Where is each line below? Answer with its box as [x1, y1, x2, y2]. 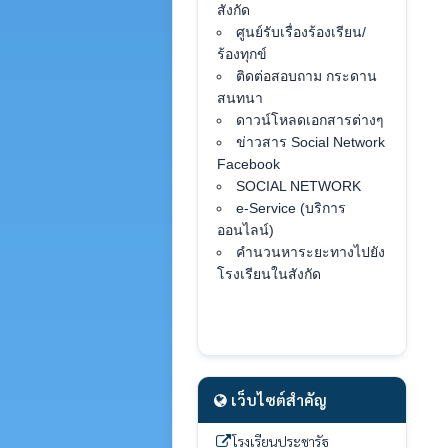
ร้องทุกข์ [217, 46, 268, 62]
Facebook [217, 156, 281, 172]
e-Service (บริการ [236, 200, 347, 216]
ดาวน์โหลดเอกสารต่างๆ [236, 112, 385, 128]
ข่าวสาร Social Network [236, 134, 386, 150]
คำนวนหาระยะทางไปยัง [236, 244, 386, 260]
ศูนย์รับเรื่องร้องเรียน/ [236, 24, 367, 40]
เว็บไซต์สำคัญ [227, 390, 327, 409]
